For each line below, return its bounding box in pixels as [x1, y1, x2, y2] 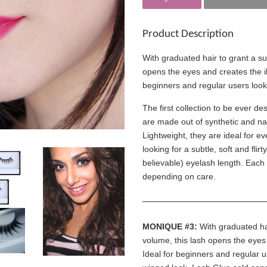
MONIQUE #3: [142, 222, 197, 231]
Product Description [142, 29, 234, 40]
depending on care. [142, 172, 216, 181]
